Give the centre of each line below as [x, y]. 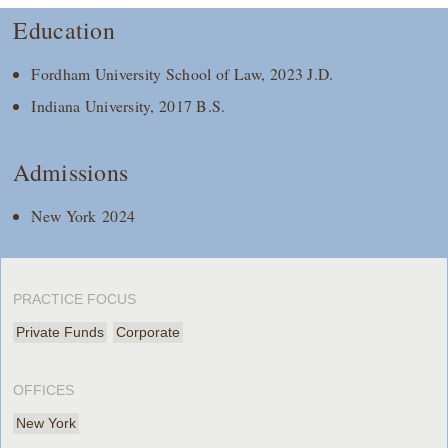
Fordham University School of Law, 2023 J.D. [182, 73]
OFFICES [44, 389]
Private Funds [60, 331]
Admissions [71, 171]
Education [64, 30]
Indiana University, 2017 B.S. [128, 105]
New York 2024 [83, 215]
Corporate [148, 331]
